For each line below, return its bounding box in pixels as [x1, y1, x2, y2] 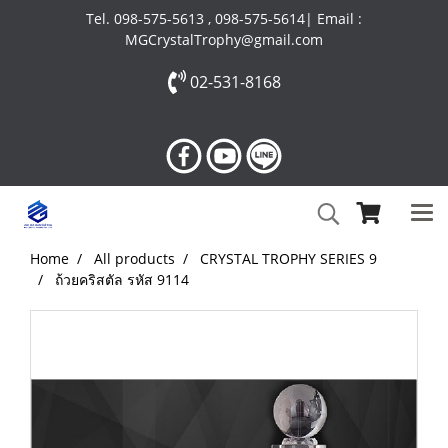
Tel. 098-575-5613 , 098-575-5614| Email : [86, 9, 362, 28]
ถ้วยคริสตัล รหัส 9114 [55, 270, 189, 289]
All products [94, 249, 175, 268]
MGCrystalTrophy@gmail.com [125, 30, 323, 49]
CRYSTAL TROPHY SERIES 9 [200, 249, 377, 268]
